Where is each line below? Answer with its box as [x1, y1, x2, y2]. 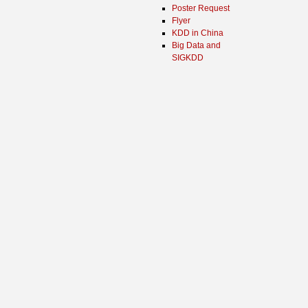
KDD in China [172, 28, 223, 38]
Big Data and [172, 41, 221, 50]
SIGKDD [172, 53, 203, 63]
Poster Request [172, 3, 230, 13]
